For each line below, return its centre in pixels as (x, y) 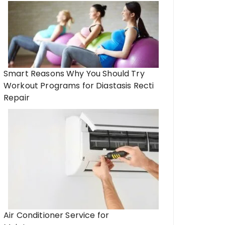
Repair (17, 98)
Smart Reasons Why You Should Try (74, 74)
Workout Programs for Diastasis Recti (79, 86)
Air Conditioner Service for (57, 215)
